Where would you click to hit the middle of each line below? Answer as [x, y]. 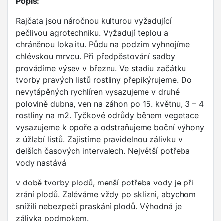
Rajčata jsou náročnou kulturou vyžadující [94, 21]
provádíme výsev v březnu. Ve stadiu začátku [101, 68]
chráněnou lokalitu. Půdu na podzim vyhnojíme [103, 45]
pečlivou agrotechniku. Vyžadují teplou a [92, 33]
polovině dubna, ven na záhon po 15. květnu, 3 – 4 [110, 104]
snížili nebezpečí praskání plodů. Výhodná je [99, 206]
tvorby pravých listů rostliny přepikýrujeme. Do [104, 80]
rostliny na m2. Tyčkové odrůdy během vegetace [107, 116]
